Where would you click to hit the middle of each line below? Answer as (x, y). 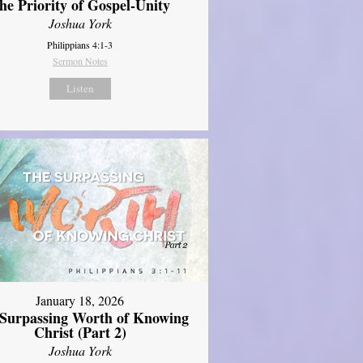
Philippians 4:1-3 (80, 44)
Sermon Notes (80, 60)
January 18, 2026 (80, 301)
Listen (80, 88)
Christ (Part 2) (80, 333)
